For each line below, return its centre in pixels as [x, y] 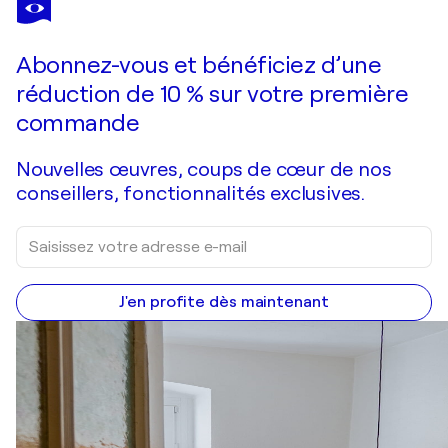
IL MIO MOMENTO [71, 14]
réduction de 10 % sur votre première [212, 93]
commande [77, 122]
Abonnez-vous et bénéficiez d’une [198, 64]
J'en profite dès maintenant [224, 301]
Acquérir [330, 49]
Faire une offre [126, 49]
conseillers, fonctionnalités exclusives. [190, 193]
